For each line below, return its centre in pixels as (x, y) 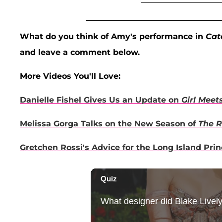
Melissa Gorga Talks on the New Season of (109, 124)
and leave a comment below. (80, 53)
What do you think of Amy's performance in (113, 37)
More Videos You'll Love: (70, 76)
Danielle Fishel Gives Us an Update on (101, 100)
